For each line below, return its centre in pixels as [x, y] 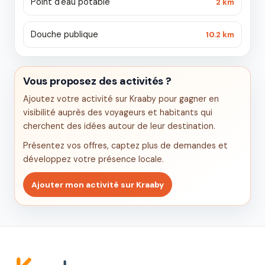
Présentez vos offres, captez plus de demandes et [125, 146]
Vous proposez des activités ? [97, 81]
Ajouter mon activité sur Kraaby [98, 185]
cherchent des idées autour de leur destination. [119, 126]
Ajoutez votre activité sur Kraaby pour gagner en [121, 99]
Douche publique [64, 34]
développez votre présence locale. [93, 159]
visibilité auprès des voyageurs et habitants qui [118, 112]
